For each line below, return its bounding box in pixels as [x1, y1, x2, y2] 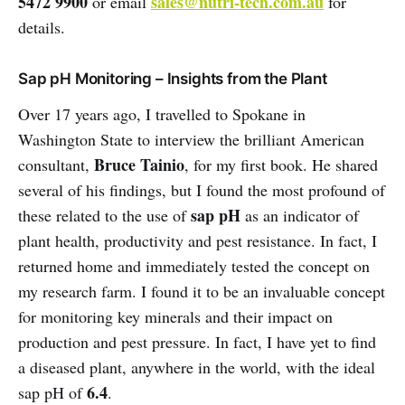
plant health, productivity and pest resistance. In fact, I [18, 229, 377, 251]
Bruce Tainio [94, 152, 184, 176]
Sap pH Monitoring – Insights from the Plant [18, 69, 327, 88]
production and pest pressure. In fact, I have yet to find [18, 330, 376, 353]
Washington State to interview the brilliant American [18, 127, 364, 150]
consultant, [18, 153, 94, 175]
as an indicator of [240, 203, 359, 226]
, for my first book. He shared [184, 153, 378, 175]
